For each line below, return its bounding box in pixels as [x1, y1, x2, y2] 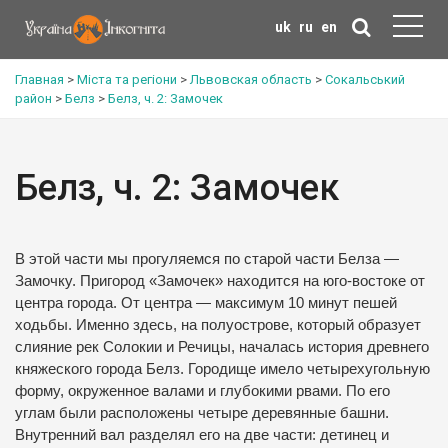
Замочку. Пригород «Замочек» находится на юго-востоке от [15, 273, 425, 289]
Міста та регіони [77, 72, 177, 87]
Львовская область [190, 72, 312, 87]
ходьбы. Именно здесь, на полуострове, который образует [15, 317, 421, 333]
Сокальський [325, 72, 405, 87]
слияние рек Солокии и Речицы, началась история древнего [15, 339, 429, 355]
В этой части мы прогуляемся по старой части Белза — [15, 251, 399, 267]
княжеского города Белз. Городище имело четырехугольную [15, 361, 430, 377]
